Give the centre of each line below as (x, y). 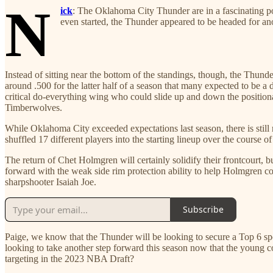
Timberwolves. (34, 107)
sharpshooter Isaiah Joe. (51, 182)
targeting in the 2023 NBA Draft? (69, 258)
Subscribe (203, 210)
